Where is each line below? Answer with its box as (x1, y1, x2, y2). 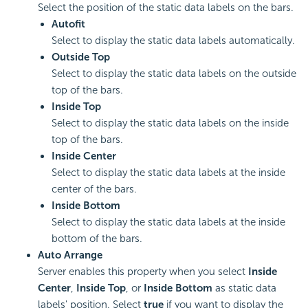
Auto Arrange (38, 249, 102, 261)
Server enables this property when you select (38, 265, 248, 278)
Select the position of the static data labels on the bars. (38, 1, 294, 14)
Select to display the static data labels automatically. (52, 34, 295, 47)
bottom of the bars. (52, 232, 142, 245)
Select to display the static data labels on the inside (52, 117, 289, 129)
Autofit (52, 18, 85, 30)
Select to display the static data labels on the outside (52, 67, 296, 80)
